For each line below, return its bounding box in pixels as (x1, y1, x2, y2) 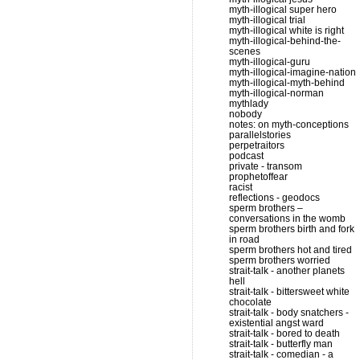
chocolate (229, 297, 272, 308)
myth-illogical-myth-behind (229, 77, 345, 88)
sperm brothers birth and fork (229, 223, 354, 235)
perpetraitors (229, 140, 284, 151)
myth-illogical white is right (229, 25, 344, 36)
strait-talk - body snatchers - (229, 307, 349, 318)
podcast (229, 150, 264, 162)
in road (229, 234, 260, 245)
